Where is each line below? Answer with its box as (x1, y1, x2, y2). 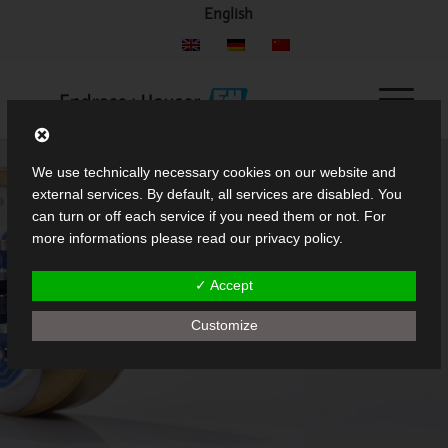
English (204, 2, 254, 23)
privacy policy (255, 230, 340, 247)
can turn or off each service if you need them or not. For (32, 208, 387, 225)
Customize (190, 317, 258, 334)
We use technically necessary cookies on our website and (32, 164, 397, 181)
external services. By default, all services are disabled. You (32, 186, 403, 203)
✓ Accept (195, 277, 253, 294)
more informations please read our (32, 230, 256, 247)
